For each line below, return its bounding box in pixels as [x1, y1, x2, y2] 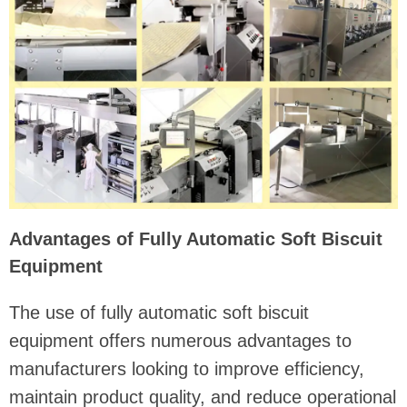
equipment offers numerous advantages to [9, 331, 352, 352]
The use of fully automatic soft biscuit [9, 303, 309, 323]
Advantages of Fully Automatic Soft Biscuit [9, 229, 382, 250]
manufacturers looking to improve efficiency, [9, 359, 364, 380]
